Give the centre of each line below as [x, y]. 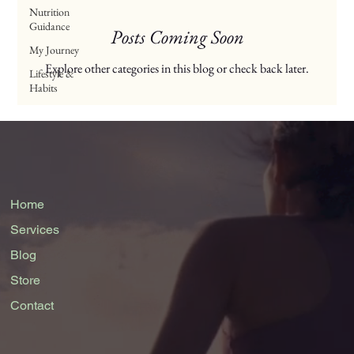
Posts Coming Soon [177, 36]
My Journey [55, 49]
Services [35, 229]
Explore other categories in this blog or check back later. [177, 68]
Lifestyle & [52, 73]
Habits [44, 87]
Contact [32, 305]
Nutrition [50, 11]
